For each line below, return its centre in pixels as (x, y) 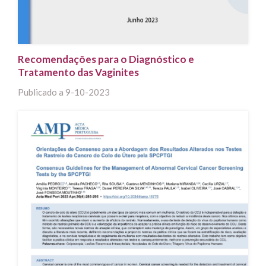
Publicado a (42, 92)
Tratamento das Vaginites (78, 72)
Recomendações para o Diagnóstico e (106, 59)
